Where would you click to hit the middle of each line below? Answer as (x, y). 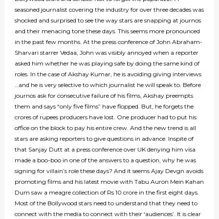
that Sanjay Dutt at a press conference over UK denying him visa (105, 150)
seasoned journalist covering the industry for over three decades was (109, 10)
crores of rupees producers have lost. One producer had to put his (106, 117)
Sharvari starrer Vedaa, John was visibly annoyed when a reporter (107, 53)
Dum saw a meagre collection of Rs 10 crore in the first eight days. (107, 193)
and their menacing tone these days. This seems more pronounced (107, 31)
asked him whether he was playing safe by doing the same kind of (107, 64)
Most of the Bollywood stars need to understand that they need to (106, 203)
